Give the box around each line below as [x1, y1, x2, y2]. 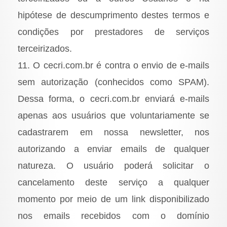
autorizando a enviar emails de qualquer [18, 144, 209, 155]
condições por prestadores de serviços [18, 27, 209, 37]
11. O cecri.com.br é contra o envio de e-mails [18, 60, 209, 71]
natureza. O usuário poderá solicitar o [18, 161, 209, 171]
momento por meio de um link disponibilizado [18, 194, 209, 205]
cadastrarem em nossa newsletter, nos [18, 127, 209, 138]
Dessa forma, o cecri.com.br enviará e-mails [18, 94, 209, 104]
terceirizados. [18, 44, 72, 54]
